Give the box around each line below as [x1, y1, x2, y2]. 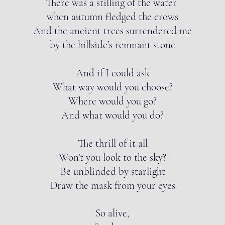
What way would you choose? [52, 81, 173, 93]
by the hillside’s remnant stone [50, 39, 175, 51]
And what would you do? [61, 109, 164, 122]
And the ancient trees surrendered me [33, 25, 192, 37]
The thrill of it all [77, 137, 148, 150]
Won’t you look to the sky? [59, 151, 166, 164]
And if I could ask [75, 67, 150, 79]
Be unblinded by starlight [60, 165, 165, 178]
